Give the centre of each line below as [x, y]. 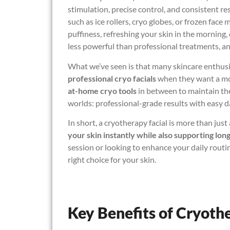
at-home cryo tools [102, 90]
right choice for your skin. [112, 160]
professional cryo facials [112, 78]
